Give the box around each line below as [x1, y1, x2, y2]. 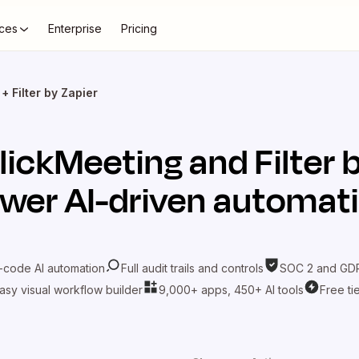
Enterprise [48, 22, 102, 35]
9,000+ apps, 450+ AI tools [158, 282, 304, 296]
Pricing [121, 22, 157, 35]
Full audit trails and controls [121, 260, 264, 275]
